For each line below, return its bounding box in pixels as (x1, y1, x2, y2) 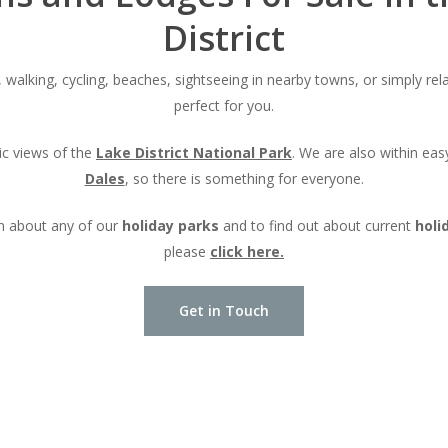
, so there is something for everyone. (124, 168, 364, 188)
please (164, 241, 210, 261)
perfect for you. (174, 95, 274, 115)
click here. (210, 241, 284, 261)
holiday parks (122, 215, 219, 235)
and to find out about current (219, 215, 415, 235)
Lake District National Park (96, 142, 292, 162)
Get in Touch (179, 300, 269, 320)
